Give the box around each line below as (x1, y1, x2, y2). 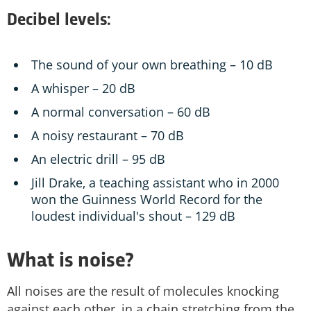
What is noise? (7, 252, 134, 272)
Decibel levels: (7, 12, 111, 29)
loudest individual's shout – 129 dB (31, 208, 235, 225)
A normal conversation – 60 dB (31, 103, 210, 121)
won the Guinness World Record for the (31, 191, 262, 208)
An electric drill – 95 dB (31, 151, 165, 168)
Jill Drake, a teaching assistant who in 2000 (31, 174, 279, 192)
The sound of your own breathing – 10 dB (31, 56, 273, 74)
